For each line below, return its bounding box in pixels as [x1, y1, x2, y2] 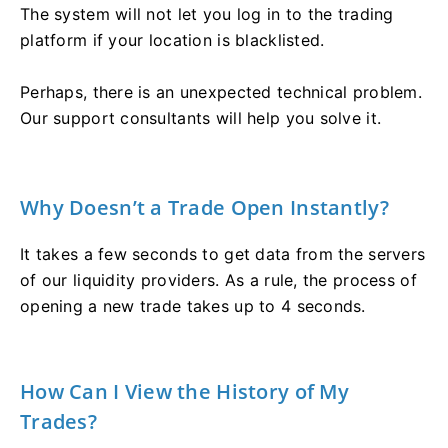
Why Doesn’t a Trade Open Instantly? [20, 193, 389, 221]
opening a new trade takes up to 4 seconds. [20, 295, 366, 316]
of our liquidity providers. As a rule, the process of [20, 269, 417, 290]
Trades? [20, 407, 97, 435]
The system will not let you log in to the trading [20, 3, 394, 24]
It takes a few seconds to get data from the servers [20, 243, 426, 264]
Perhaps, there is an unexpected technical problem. [20, 81, 422, 102]
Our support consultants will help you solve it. [20, 107, 382, 128]
